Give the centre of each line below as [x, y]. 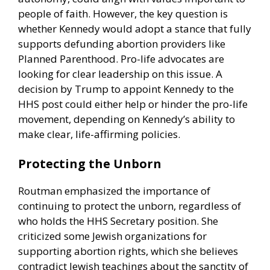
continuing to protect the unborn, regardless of [130, 206]
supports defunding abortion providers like [122, 43]
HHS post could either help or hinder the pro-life [133, 104]
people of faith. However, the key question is [123, 13]
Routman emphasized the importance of [114, 191]
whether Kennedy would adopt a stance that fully [135, 28]
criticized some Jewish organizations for [112, 236]
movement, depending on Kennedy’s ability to [127, 119]
